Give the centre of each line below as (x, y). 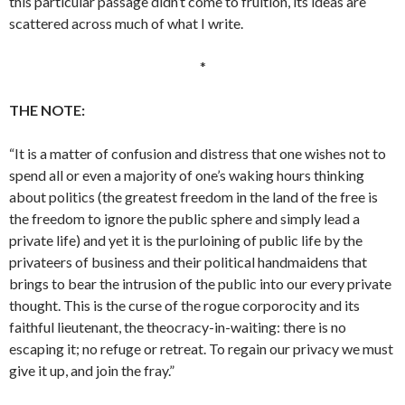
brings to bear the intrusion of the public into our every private (200, 283)
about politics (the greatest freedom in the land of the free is (193, 197)
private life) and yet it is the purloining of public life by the (186, 240)
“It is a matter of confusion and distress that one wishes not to (198, 153)
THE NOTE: (47, 110)
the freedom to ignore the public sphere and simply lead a (184, 218)
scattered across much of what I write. (126, 23)
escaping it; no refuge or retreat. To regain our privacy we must (201, 348)
